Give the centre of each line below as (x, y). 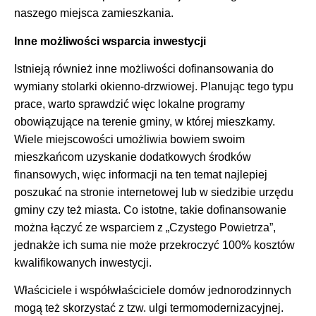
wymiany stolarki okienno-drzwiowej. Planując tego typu (154, 87)
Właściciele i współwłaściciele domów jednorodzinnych (153, 291)
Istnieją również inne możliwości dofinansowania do (144, 69)
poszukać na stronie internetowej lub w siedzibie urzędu (154, 193)
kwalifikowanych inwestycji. (83, 263)
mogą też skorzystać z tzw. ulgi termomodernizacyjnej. (149, 308)
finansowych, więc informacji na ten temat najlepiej (141, 175)
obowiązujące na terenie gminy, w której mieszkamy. (145, 122)
